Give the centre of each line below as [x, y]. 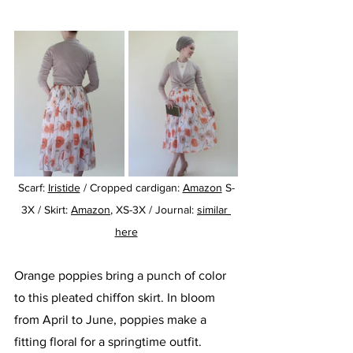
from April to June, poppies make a [112, 320]
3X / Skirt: [46, 210]
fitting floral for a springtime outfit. [110, 342]
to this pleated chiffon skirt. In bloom [116, 298]
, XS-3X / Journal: [154, 210]
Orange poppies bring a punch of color [122, 276]
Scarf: [33, 188]
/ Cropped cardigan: [131, 188]
